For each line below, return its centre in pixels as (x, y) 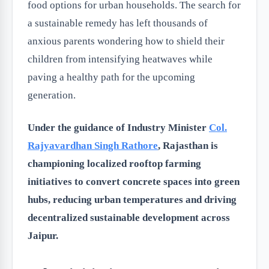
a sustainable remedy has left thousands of (118, 23)
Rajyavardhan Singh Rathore (93, 146)
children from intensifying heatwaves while (120, 59)
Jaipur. (43, 236)
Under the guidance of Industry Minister (118, 128)
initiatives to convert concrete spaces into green (134, 182)
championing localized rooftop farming (114, 164)
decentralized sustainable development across (129, 218)
